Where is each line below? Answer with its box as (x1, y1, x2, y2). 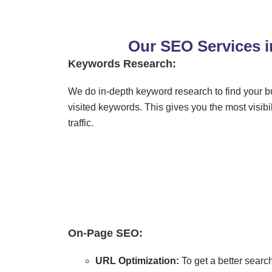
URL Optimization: (95, 256, 179, 267)
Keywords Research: (68, 57, 176, 70)
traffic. (68, 117, 93, 128)
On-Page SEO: (68, 227, 143, 240)
